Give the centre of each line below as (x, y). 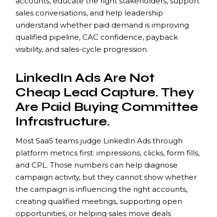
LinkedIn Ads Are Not (85, 78)
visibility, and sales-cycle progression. (82, 49)
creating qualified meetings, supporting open (99, 201)
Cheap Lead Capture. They (105, 92)
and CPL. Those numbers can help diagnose (97, 165)
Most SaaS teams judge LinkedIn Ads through (99, 140)
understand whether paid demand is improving (102, 25)
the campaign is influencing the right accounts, (101, 189)
